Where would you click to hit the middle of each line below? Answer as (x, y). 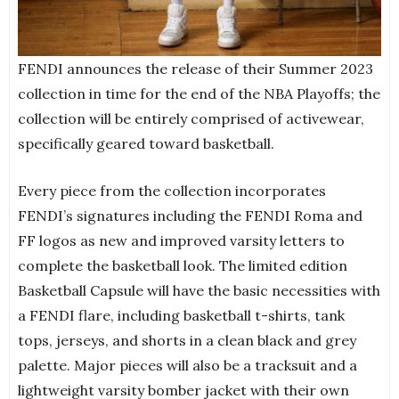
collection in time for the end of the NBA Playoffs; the (199, 94)
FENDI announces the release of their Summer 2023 (195, 69)
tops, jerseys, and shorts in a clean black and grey (187, 341)
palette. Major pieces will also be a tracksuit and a (187, 366)
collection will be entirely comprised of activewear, (191, 119)
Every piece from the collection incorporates (172, 191)
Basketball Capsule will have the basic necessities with (199, 291)
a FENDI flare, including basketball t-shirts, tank (181, 316)
